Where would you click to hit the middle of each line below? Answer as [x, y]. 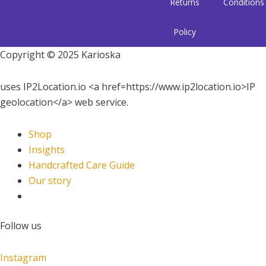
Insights [47, 150]
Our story [50, 180]
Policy [185, 32]
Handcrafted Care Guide [82, 165]
